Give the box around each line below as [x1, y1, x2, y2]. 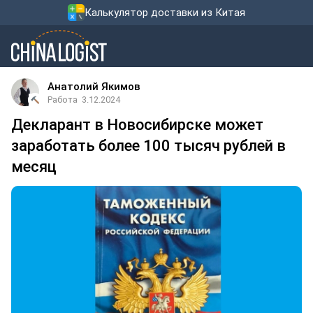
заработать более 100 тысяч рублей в [11, 137, 286, 154]
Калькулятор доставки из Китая [85, 6, 245, 19]
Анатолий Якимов [48, 80, 140, 93]
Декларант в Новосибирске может [11, 116, 263, 133]
